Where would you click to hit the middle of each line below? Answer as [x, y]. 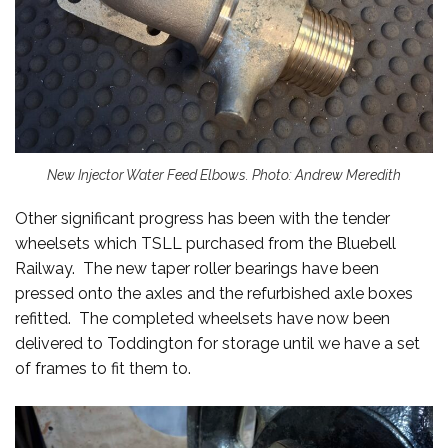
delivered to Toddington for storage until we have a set [217, 343]
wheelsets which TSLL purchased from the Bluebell [205, 243]
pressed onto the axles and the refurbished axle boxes [214, 293]
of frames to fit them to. [103, 368]
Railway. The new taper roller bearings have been [197, 268]
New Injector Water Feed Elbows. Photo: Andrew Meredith [224, 174]
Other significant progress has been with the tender [202, 218]
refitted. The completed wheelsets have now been [202, 318]
